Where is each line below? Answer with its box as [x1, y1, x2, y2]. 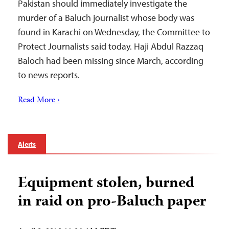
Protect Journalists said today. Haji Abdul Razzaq [18, 40, 203, 52]
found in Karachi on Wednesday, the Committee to [18, 26, 210, 38]
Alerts [18, 140, 36, 149]
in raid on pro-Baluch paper [18, 190, 206, 215]
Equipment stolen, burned [18, 171, 194, 196]
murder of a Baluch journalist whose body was [18, 12, 194, 24]
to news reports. [18, 69, 80, 81]
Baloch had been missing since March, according [18, 55, 203, 66]
